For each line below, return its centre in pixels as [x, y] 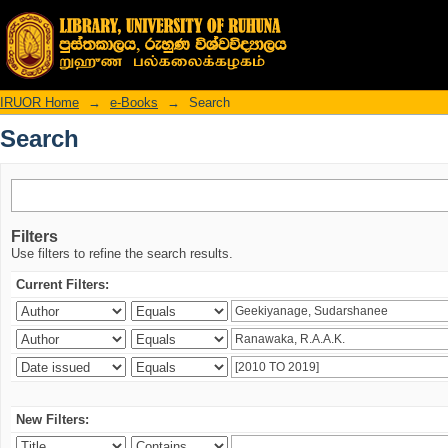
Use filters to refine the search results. [122, 253]
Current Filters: [62, 284]
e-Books [134, 102]
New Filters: [52, 419]
